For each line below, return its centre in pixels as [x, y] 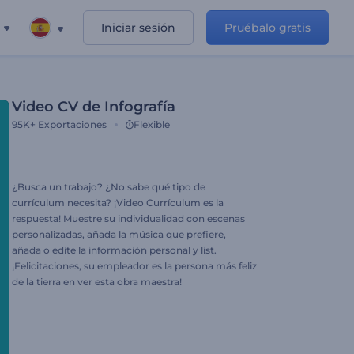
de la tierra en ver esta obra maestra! [97, 282]
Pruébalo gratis [267, 28]
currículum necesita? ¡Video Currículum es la [118, 203]
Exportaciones [72, 124]
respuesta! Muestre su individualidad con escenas [128, 218]
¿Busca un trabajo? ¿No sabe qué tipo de [109, 187]
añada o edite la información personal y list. [114, 250]
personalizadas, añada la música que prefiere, [119, 234]
